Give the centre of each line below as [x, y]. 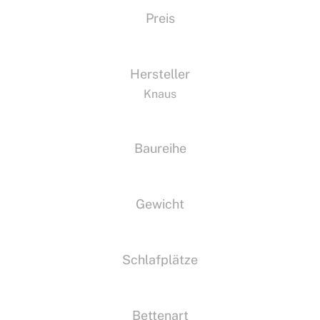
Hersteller [160, 74]
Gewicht [160, 204]
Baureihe [160, 148]
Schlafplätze [160, 260]
